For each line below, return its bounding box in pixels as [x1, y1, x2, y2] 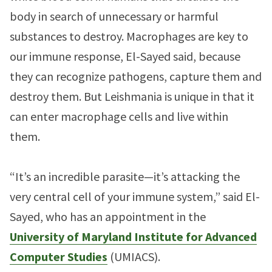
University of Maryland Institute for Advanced [10, 229, 257, 244]
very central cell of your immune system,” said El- [10, 189, 260, 204]
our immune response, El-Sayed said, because [10, 49, 240, 64]
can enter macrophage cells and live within [10, 109, 228, 124]
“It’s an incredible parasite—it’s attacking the [10, 169, 240, 184]
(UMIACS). [107, 249, 163, 264]
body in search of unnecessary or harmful [10, 8, 219, 24]
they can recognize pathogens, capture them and [10, 69, 262, 84]
